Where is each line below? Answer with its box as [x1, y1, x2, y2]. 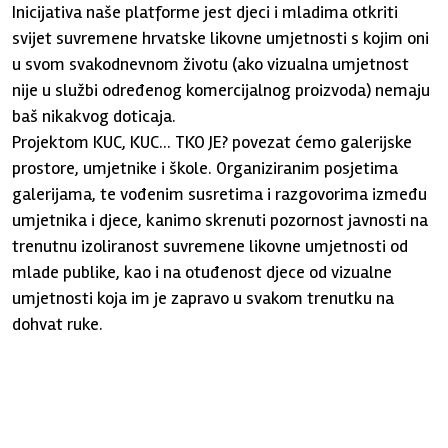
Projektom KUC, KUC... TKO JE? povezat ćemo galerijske [12, 131, 413, 153]
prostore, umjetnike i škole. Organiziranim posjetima [12, 157, 399, 179]
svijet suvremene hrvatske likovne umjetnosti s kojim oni [12, 27, 430, 49]
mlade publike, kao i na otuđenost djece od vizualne [12, 261, 393, 283]
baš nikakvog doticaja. [12, 105, 177, 127]
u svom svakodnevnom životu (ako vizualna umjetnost [12, 53, 410, 75]
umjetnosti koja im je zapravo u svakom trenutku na [12, 287, 395, 309]
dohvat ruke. [12, 313, 104, 335]
